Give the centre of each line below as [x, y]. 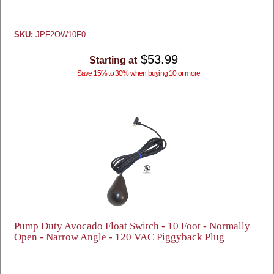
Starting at [113, 60]
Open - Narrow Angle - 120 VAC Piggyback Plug [119, 237]
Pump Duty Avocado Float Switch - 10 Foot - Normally [132, 226]
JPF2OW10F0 [59, 35]
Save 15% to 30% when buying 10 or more [139, 73]
